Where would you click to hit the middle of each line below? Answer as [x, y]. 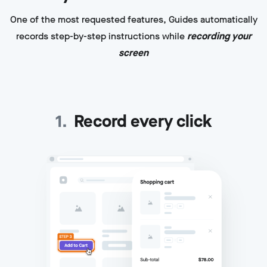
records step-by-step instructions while [100, 36]
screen [133, 52]
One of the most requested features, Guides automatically [133, 19]
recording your [219, 36]
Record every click [143, 121]
